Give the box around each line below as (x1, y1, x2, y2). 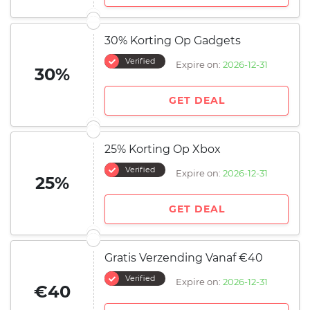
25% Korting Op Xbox (104, 143, 221, 156)
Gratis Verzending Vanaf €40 (104, 251, 263, 264)
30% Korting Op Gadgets (104, 34, 241, 47)
